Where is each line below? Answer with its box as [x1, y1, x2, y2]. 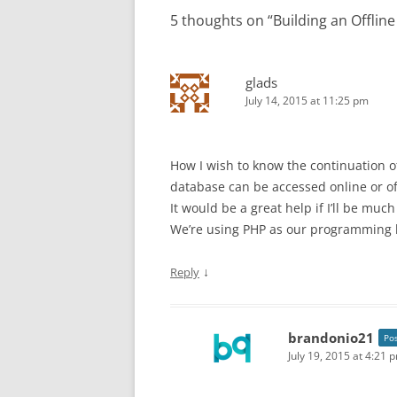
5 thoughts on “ [170, 11, 273, 30]
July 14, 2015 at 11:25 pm [245, 93, 369, 108]
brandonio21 [288, 329, 374, 346]
